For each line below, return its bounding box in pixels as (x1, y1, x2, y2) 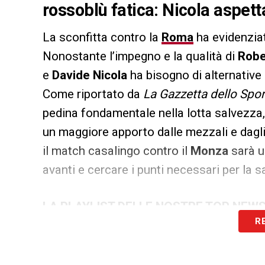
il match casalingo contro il (43, 144, 190, 159)
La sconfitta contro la (43, 30, 161, 45)
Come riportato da (43, 87, 143, 102)
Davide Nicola (52, 68, 127, 83)
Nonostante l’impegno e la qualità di (43, 49, 238, 64)
